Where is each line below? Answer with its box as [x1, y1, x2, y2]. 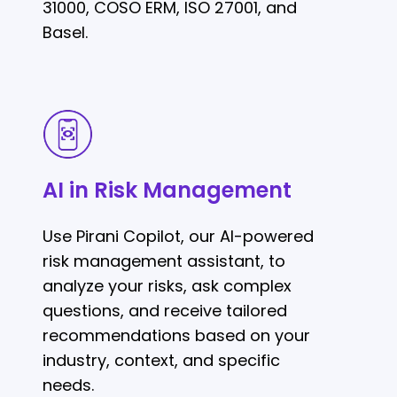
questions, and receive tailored [43, 300, 287, 323]
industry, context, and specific [43, 349, 280, 372]
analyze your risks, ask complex [43, 275, 292, 298]
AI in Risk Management [43, 175, 292, 206]
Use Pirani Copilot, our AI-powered [43, 225, 314, 248]
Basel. [43, 21, 88, 44]
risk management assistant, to [43, 250, 285, 273]
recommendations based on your [43, 324, 310, 347]
